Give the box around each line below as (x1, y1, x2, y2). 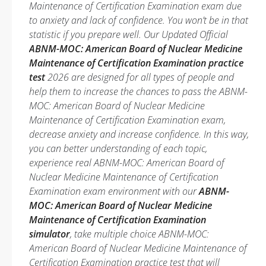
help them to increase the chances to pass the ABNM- (29, 85, 248, 98)
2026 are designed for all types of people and (45, 71, 234, 84)
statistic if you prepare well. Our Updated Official (29, 28, 228, 41)
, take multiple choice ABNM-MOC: (70, 227, 209, 240)
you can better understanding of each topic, (29, 142, 207, 155)
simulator (29, 227, 70, 240)
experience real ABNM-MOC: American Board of (29, 156, 224, 169)
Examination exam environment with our (29, 185, 199, 198)
